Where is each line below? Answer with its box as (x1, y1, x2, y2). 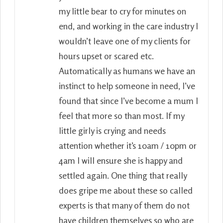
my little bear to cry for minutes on (59, 5, 186, 16)
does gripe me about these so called (59, 184, 193, 196)
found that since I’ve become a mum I (59, 95, 198, 106)
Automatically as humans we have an (59, 65, 195, 76)
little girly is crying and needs (59, 124, 166, 136)
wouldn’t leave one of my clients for (59, 35, 191, 46)
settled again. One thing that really (59, 169, 187, 181)
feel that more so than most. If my (59, 110, 184, 121)
